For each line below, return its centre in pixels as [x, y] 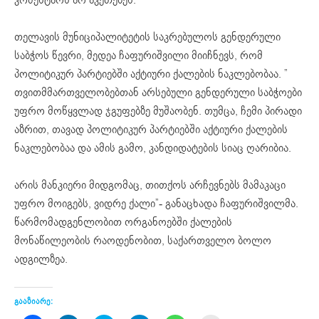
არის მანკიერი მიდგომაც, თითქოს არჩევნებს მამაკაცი [150, 185]
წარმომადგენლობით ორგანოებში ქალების [123, 222]
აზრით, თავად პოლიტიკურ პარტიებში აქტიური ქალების [151, 129]
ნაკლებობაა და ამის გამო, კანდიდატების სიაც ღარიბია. [153, 148]
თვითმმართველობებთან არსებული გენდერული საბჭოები [158, 92]
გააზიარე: [33, 301]
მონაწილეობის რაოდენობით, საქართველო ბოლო [143, 240]
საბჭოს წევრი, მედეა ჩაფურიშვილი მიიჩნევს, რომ [138, 55]
